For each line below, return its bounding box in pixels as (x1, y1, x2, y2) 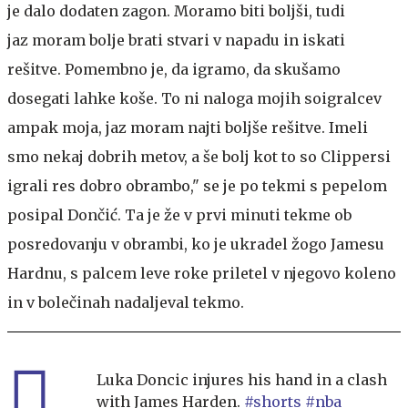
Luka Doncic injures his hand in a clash (97, 370, 387, 389)
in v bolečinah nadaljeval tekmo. (7, 292, 244, 311)
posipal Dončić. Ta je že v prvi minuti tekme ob (7, 205, 352, 224)
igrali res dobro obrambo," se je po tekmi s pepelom (7, 176, 387, 195)
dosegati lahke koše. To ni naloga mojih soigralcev (7, 88, 382, 107)
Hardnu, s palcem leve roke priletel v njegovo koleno (7, 263, 396, 282)
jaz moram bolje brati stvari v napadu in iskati (7, 30, 345, 49)
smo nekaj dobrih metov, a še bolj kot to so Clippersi (7, 147, 391, 166)
